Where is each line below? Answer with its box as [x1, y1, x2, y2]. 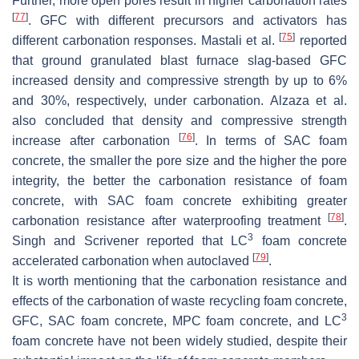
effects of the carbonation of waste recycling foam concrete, [12, 294, 347, 309]
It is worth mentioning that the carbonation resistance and [12, 274, 347, 288]
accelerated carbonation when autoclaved [12, 254, 252, 268]
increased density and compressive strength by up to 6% [12, 74, 347, 88]
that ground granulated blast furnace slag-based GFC [12, 54, 347, 68]
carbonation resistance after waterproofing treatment [12, 214, 328, 228]
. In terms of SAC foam [194, 134, 347, 148]
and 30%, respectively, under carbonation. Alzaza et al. [12, 94, 347, 108]
